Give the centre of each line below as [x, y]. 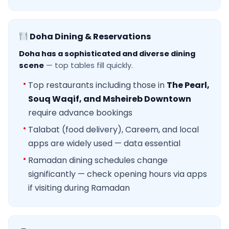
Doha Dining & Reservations [90, 37]
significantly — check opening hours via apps [118, 174]
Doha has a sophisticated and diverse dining [107, 54]
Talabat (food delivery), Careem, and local [113, 130]
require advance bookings [80, 113]
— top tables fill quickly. [88, 66]
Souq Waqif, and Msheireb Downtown [110, 99]
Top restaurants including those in [97, 85]
